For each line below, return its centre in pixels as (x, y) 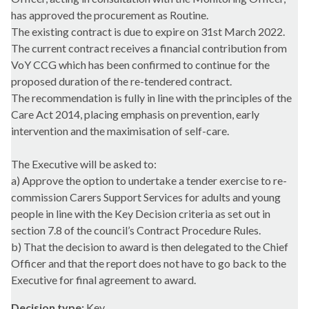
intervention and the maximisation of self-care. (120, 131)
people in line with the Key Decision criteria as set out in (141, 214)
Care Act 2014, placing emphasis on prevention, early (135, 114)
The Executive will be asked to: (84, 164)
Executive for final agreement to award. (103, 280)
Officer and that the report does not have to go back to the (149, 263)
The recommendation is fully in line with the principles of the (151, 98)
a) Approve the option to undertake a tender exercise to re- (149, 181)
